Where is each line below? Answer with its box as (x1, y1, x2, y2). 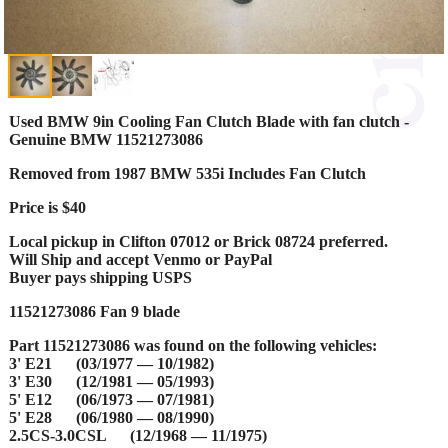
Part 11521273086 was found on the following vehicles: (9, 336, 377, 354)
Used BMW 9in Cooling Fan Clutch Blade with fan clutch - (9, 112, 409, 130)
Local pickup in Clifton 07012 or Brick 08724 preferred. (9, 232, 388, 250)
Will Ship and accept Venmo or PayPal (9, 250, 272, 268)
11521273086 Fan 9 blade (9, 302, 180, 320)
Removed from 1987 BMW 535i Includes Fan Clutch (9, 164, 366, 182)
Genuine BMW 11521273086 (9, 130, 203, 148)
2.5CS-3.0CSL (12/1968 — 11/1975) (9, 426, 267, 444)
